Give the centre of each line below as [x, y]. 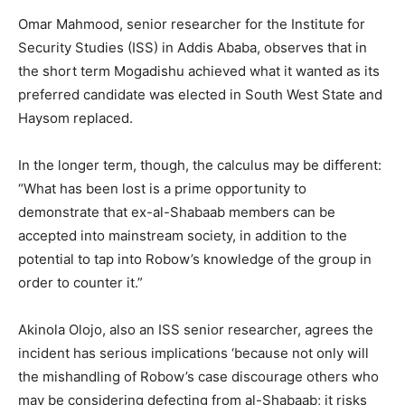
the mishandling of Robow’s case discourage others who [198, 377]
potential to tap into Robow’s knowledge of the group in [195, 259]
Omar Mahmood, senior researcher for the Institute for [192, 24]
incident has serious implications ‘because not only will [193, 353]
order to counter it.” [80, 283]
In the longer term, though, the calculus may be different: [200, 165]
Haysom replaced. [75, 118]
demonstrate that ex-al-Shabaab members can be [177, 212]
